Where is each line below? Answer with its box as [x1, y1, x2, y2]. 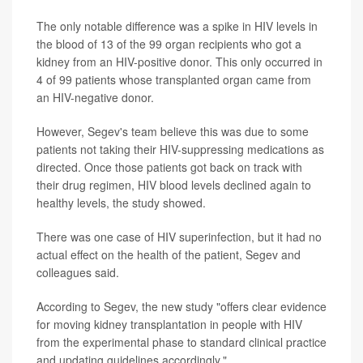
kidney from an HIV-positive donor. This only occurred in [36, 53, 322, 70]
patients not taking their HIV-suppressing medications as [36, 141, 324, 157]
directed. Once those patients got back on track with [36, 159, 302, 175]
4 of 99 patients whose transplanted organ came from [36, 71, 311, 88]
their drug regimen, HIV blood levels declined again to [36, 177, 311, 193]
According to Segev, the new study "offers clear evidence [36, 298, 327, 314]
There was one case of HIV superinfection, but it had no [36, 228, 322, 245]
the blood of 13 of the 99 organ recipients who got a [36, 36, 301, 52]
